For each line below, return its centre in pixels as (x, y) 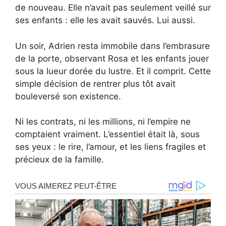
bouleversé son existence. (68, 96)
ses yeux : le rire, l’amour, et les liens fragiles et (110, 147)
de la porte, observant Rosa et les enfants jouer (112, 58)
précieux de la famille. (60, 160)
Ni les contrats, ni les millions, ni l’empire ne (103, 122)
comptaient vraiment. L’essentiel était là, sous (107, 134)
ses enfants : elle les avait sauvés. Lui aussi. (105, 20)
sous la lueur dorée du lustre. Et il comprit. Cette (113, 71)
